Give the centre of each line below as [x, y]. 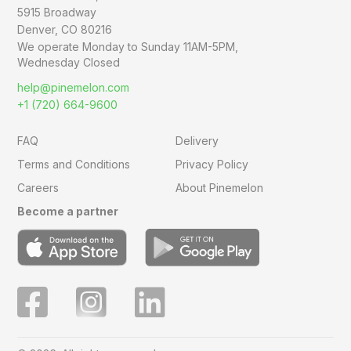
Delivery [197, 141]
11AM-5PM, [211, 47]
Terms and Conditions [74, 165]
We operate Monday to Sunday [101, 47]
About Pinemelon [219, 188]
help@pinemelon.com [74, 88]
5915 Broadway [57, 13]
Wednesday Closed [69, 63]
